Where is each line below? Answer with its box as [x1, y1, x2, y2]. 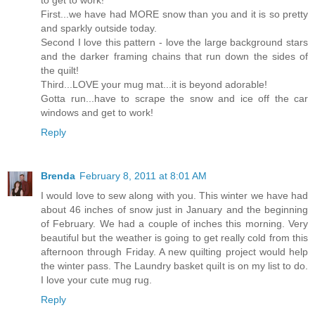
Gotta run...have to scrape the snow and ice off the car [41, 93, 308, 105]
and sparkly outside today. [41, 22, 157, 34]
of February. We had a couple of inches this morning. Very [41, 218, 308, 230]
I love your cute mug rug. [41, 274, 152, 286]
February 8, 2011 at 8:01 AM [79, 170, 207, 182]
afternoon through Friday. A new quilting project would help [41, 246, 308, 258]
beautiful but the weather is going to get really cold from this [41, 232, 308, 244]
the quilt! [41, 65, 79, 77]
